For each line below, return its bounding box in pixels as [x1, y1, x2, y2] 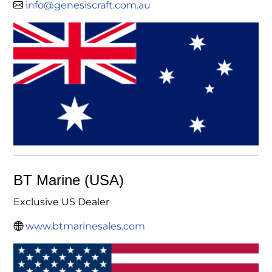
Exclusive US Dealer [13, 195, 109, 208]
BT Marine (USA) [13, 171, 124, 188]
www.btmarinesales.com [25, 220, 145, 232]
